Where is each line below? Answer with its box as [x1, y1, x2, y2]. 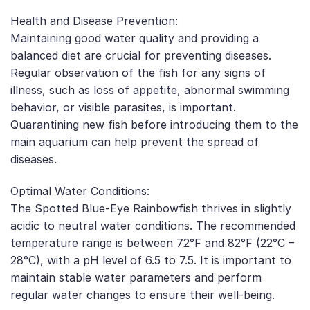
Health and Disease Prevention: [10, 13, 178, 28]
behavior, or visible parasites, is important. [10, 100, 236, 114]
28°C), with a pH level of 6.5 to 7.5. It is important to [10, 253, 291, 267]
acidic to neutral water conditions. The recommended [10, 218, 295, 232]
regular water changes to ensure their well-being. [10, 287, 275, 302]
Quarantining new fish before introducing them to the [10, 117, 298, 131]
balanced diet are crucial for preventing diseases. [10, 48, 271, 62]
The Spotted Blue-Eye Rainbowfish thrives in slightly [10, 201, 291, 215]
